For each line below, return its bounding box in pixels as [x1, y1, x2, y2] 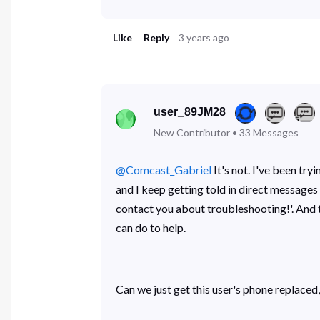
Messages [253, 126, 299, 139]
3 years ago [179, 31, 230, 44]
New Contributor [154, 126, 231, 139]
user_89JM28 [154, 105, 226, 118]
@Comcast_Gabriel [115, 163, 211, 177]
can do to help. [115, 221, 186, 235]
